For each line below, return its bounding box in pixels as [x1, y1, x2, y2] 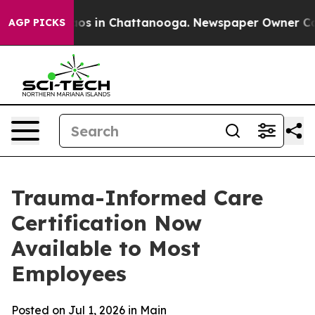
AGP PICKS [8, 16, 65, 29]
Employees [11, 260, 127, 287]
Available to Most [11, 235, 200, 262]
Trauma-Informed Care [11, 184, 263, 211]
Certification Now [11, 210, 202, 236]
